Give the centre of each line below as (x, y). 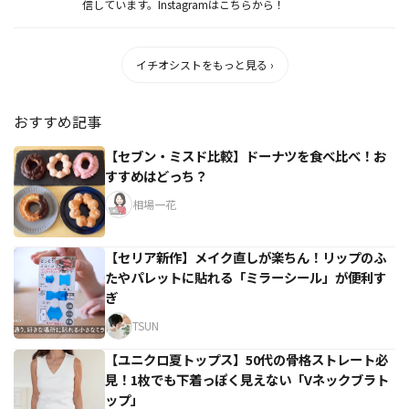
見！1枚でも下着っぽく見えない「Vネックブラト (247, 379)
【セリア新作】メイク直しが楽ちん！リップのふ (246, 257)
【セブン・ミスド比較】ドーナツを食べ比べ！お (246, 155)
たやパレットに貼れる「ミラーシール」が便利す (246, 277)
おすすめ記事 (58, 121)
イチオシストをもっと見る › (204, 64)
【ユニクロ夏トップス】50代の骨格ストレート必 (246, 359)
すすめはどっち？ (156, 175)
